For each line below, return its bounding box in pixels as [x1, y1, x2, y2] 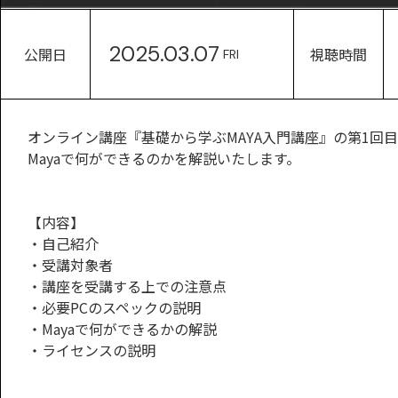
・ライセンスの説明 [28, 339, 155, 361]
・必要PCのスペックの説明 [28, 297, 201, 318]
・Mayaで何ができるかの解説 [28, 318, 217, 339]
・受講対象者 [28, 254, 113, 275]
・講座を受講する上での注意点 [28, 275, 227, 297]
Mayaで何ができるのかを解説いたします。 [28, 147, 300, 169]
